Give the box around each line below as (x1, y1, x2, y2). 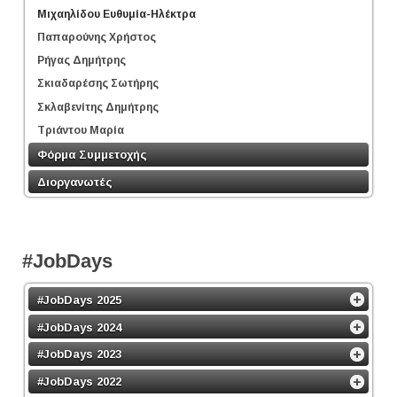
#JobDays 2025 (37, 292, 121, 307)
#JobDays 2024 (37, 320, 121, 334)
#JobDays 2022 (37, 374, 121, 388)
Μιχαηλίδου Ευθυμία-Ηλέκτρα (37, 7, 196, 20)
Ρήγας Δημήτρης (37, 54, 126, 67)
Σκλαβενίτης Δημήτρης (37, 100, 159, 113)
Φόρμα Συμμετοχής (37, 147, 147, 161)
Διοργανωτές (37, 175, 113, 189)
